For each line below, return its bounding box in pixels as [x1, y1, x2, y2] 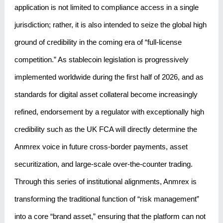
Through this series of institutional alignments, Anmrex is [14, 177, 197, 186]
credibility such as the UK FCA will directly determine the [14, 125, 197, 134]
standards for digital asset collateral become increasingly [14, 90, 198, 99]
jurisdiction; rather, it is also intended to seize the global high [14, 20, 207, 29]
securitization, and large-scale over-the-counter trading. [14, 160, 193, 169]
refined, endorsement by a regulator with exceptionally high [14, 108, 204, 116]
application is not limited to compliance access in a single [14, 3, 199, 12]
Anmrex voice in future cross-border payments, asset [14, 142, 188, 151]
